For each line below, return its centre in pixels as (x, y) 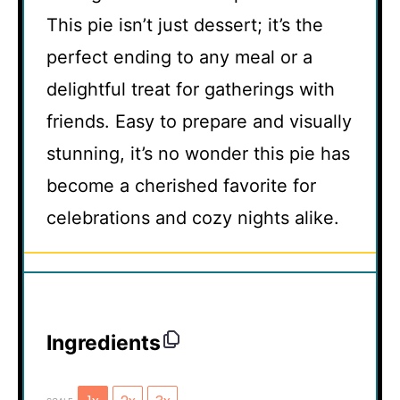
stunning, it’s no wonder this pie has (198, 154)
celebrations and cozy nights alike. (193, 218)
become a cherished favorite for (181, 186)
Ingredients (104, 342)
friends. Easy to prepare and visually (199, 122)
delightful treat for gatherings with (191, 90)
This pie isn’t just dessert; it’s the (185, 25)
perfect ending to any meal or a (179, 58)
